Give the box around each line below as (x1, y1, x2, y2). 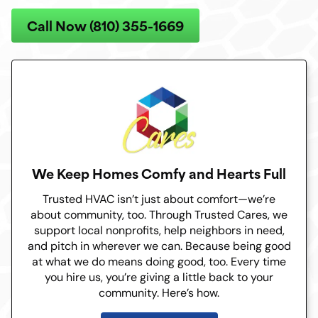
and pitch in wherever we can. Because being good (27, 239, 291, 253)
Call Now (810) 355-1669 (27, 15, 184, 36)
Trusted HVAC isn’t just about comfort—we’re (43, 192, 275, 207)
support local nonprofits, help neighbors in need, (33, 224, 285, 238)
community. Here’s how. (99, 286, 219, 300)
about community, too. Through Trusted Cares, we (31, 208, 287, 222)
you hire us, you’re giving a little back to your (45, 270, 273, 285)
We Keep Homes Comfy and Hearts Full (32, 163, 286, 184)
